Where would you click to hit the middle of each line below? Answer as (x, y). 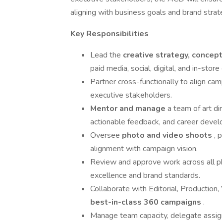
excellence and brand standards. (145, 175)
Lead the (107, 55)
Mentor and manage (129, 109)
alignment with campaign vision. (144, 149)
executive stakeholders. (131, 95)
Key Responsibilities (110, 34)
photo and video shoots (168, 135)
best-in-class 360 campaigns (147, 202)
